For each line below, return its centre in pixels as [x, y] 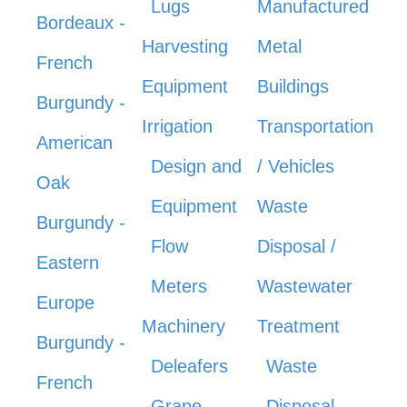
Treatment [298, 326]
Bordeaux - [81, 22]
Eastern [68, 262]
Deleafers [190, 366]
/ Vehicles [295, 166]
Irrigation [178, 126]
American [74, 142]
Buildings [293, 86]
